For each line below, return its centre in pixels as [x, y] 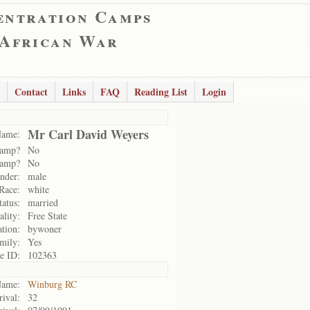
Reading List [161, 92]
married [43, 202]
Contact [31, 92]
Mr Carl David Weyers [88, 134]
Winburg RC [52, 284]
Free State [47, 216]
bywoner [45, 229]
